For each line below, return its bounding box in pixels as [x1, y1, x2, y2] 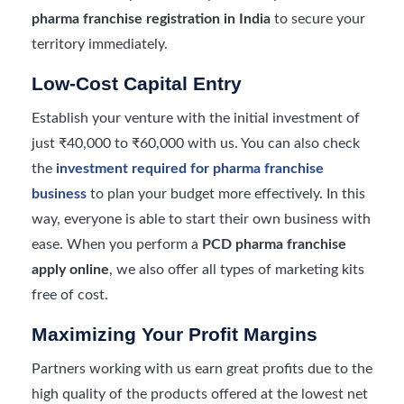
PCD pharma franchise [202, 236, 346, 252]
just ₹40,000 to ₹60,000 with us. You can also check [32, 135, 360, 151]
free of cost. [32, 287, 108, 302]
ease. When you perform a [32, 236, 202, 252]
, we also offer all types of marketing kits [109, 262, 364, 277]
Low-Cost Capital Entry [32, 72, 242, 94]
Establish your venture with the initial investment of [32, 110, 360, 125]
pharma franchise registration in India [32, 11, 271, 26]
